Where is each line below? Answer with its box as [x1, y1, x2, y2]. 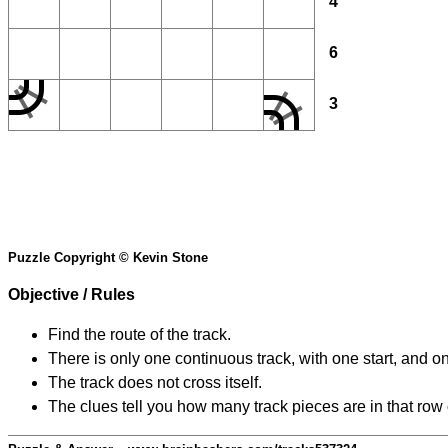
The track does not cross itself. [48, 374, 262, 392]
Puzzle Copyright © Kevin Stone [8, 250, 208, 266]
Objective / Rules [8, 286, 135, 304]
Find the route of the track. [48, 326, 231, 344]
